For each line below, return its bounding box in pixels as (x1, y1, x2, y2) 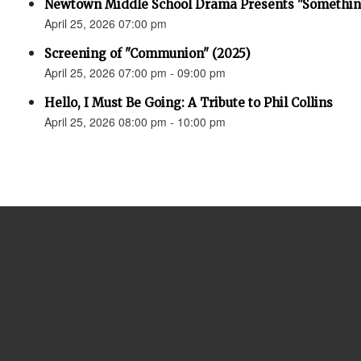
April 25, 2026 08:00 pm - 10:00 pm (44, 114, 226, 130)
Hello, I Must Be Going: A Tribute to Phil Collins (44, 95, 333, 110)
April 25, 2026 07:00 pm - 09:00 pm (44, 64, 226, 81)
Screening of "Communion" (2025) (44, 46, 251, 61)
